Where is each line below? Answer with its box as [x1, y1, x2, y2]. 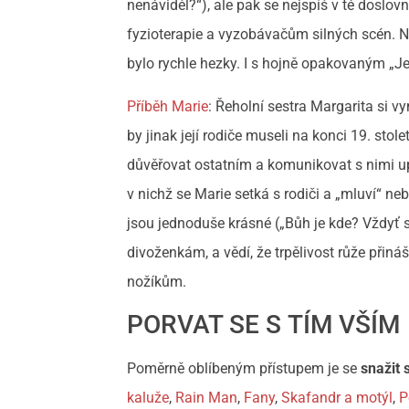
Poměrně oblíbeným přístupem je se [127, 360, 362, 378]
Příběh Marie [127, 97, 209, 115]
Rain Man [175, 389, 238, 407]
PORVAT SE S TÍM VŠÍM [127, 309, 401, 341]
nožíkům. [127, 272, 187, 290]
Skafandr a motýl [281, 389, 393, 407]
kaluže [127, 389, 170, 407]
